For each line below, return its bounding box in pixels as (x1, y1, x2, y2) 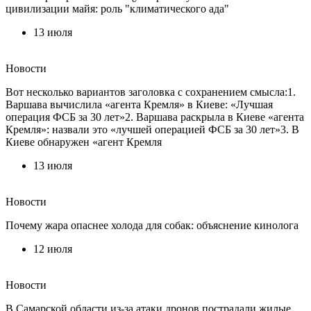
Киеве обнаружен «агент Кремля (6, 135, 162, 148)
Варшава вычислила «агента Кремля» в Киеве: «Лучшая (6, 98, 273, 110)
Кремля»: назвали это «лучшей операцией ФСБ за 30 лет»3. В (6, 123, 299, 135)
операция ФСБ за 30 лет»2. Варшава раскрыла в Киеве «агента (6, 110, 304, 123)
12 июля (33, 242, 72, 255)
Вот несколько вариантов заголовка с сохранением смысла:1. (6, 85, 296, 98)
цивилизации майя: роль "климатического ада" (6, 2, 229, 15)
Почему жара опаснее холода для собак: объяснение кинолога (6, 219, 299, 231)
